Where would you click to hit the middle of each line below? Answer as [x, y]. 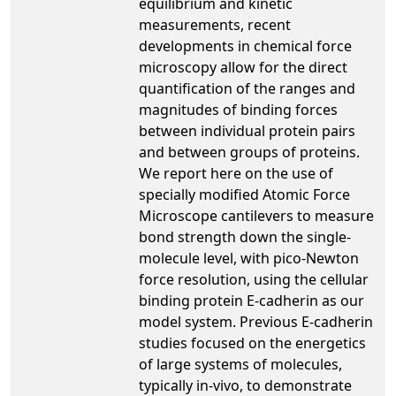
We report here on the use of [236, 173]
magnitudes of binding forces [238, 109]
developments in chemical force [245, 46]
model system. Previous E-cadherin [256, 321]
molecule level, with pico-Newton [249, 258]
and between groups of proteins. [249, 152]
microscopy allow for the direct [243, 67]
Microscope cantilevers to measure [256, 215]
